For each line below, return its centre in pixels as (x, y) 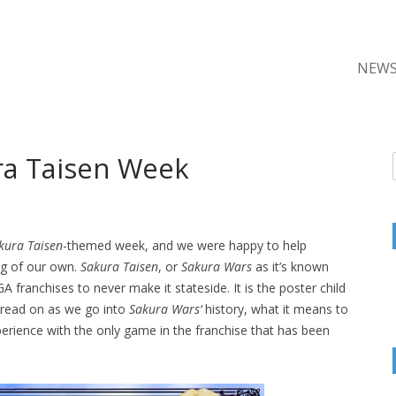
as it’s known (290, 267)
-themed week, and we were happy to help (185, 246)
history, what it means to (275, 309)
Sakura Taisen (119, 267)
